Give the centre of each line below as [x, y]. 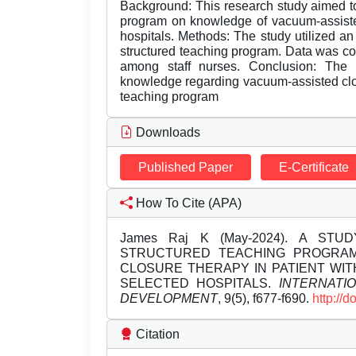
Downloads [166, 133]
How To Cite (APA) [187, 203]
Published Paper [186, 168]
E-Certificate [314, 168]
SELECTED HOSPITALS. [199, 284]
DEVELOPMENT [169, 299]
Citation [156, 335]
